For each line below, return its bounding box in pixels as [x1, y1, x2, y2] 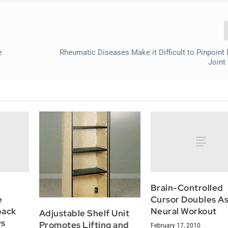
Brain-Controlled [150, 182, 223, 193]
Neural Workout [150, 205, 217, 217]
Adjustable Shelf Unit [39, 208, 130, 219]
